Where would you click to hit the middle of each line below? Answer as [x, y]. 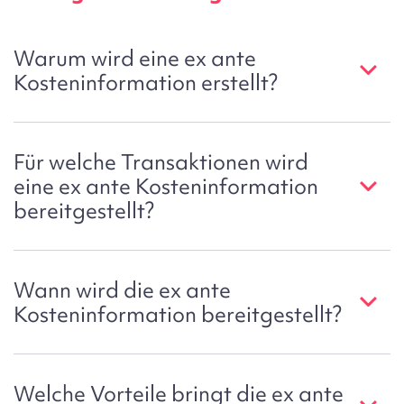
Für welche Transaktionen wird [161, 162]
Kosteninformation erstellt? [146, 83]
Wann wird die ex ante [122, 290]
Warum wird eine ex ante [135, 59]
